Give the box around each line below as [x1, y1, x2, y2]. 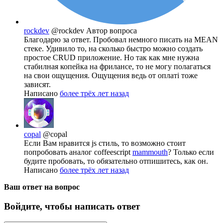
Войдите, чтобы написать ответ [4, 201, 140, 212]
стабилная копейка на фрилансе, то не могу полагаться [24, 62, 211, 71]
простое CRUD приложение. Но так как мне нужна [24, 53, 199, 62]
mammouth [132, 148, 168, 157]
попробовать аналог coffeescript [24, 148, 132, 157]
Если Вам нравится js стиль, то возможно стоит [24, 139, 186, 148]
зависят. [24, 80, 51, 89]
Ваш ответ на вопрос [4, 183, 80, 192]
